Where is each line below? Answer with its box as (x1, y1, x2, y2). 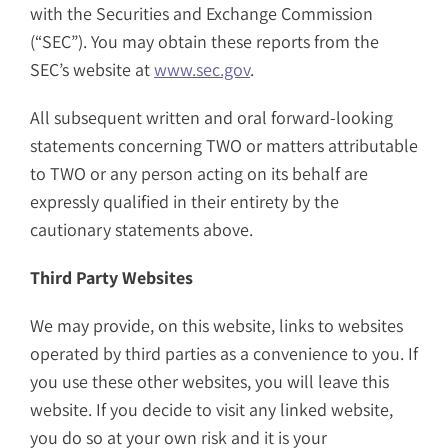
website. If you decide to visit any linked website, (30, 398, 393, 422)
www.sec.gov (154, 58, 250, 82)
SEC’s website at (30, 58, 154, 82)
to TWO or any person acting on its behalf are (30, 162, 368, 186)
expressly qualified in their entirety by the (30, 190, 339, 214)
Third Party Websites (30, 266, 193, 290)
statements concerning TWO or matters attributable (30, 134, 418, 158)
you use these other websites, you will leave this (30, 370, 389, 394)
